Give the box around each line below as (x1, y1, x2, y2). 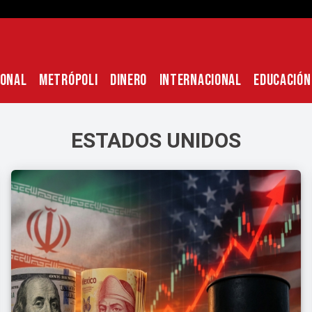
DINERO (109, 71, 148, 90)
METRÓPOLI (39, 71, 98, 90)
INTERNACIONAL (159, 71, 242, 90)
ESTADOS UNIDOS (71, 128, 241, 153)
